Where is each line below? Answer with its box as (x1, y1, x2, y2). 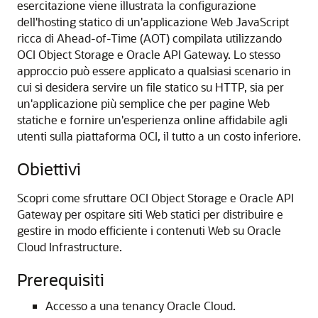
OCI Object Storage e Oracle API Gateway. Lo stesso (17, 47, 280, 62)
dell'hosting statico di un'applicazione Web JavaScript (17, 14, 289, 29)
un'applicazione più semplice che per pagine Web (17, 96, 270, 111)
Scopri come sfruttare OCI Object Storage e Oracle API (17, 190, 294, 205)
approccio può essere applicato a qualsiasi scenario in (17, 63, 291, 78)
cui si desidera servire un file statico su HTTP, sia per (17, 79, 284, 94)
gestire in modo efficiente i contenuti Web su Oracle (17, 223, 281, 238)
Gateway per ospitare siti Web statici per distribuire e (17, 207, 283, 221)
